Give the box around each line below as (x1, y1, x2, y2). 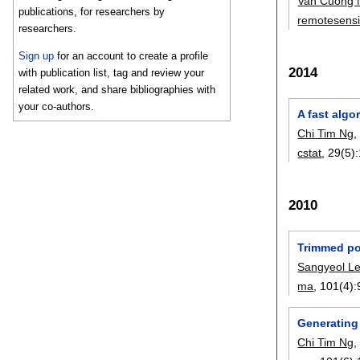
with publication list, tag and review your (18, 67, 205, 80)
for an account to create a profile (54, 50, 209, 63)
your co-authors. (18, 100, 95, 113)
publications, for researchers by (18, 6, 166, 18)
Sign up (18, 50, 55, 63)
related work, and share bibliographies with (18, 84, 216, 96)
